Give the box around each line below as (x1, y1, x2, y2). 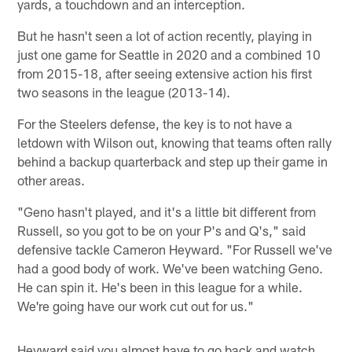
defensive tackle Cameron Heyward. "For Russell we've (17, 240, 333, 257)
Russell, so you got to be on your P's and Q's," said (17, 222, 306, 238)
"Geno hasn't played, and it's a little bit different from (17, 203, 317, 219)
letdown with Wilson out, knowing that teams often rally (17, 134, 332, 150)
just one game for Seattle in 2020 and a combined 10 (17, 46, 321, 62)
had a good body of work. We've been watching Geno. (17, 259, 324, 276)
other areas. (17, 171, 86, 188)
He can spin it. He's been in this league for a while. (17, 278, 303, 295)
